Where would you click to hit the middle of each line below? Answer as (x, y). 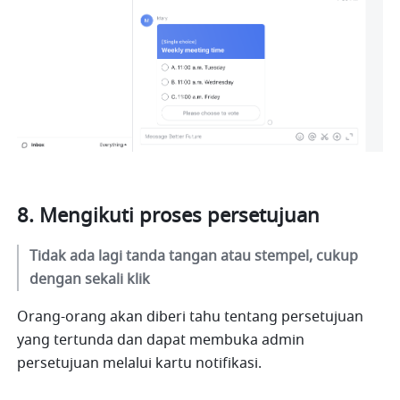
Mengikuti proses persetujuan (180, 217)
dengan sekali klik (90, 280)
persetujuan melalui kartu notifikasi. (140, 364)
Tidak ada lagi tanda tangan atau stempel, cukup (194, 257)
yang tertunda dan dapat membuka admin (161, 341)
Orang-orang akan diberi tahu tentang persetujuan (191, 317)
